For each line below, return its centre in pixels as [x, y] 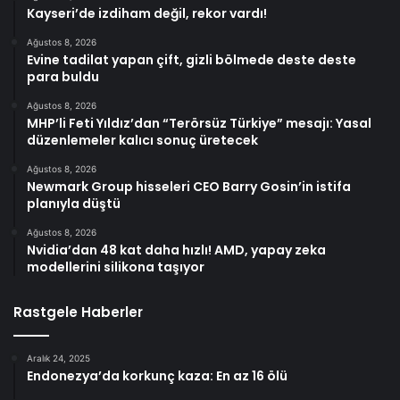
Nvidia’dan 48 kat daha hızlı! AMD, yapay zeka [176, 250]
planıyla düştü [74, 204]
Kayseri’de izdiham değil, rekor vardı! [147, 14]
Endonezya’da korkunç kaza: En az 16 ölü [157, 376]
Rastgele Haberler [78, 312]
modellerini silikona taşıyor [116, 267]
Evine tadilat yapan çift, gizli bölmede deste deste [192, 60]
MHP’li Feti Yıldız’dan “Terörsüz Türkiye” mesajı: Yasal [199, 124]
